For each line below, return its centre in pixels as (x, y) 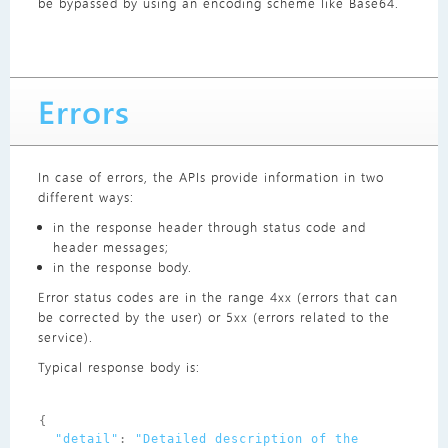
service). (65, 337)
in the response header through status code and (209, 227)
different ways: (85, 197)
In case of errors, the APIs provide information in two (210, 177)
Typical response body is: (118, 367)
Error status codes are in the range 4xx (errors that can (217, 297)
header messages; (110, 247)
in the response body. (122, 267)
